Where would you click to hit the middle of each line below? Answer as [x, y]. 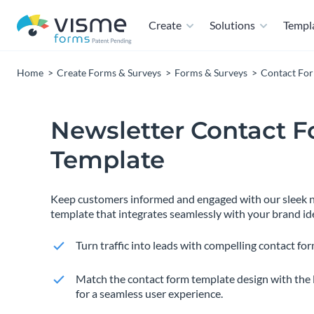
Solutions [232, 25]
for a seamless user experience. [149, 293]
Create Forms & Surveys [109, 73]
